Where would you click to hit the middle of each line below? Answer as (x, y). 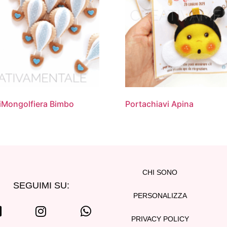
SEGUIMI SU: (41, 186)
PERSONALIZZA (160, 196)
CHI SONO (160, 173)
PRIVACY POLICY (160, 219)
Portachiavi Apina (159, 104)
